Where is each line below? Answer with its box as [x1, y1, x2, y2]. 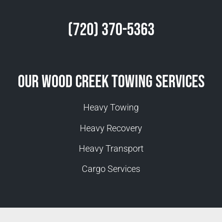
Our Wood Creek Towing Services [17, 71, 205, 93]
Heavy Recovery [80, 122, 142, 133]
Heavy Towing [83, 102, 139, 113]
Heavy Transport [78, 143, 144, 154]
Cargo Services [82, 164, 140, 174]
